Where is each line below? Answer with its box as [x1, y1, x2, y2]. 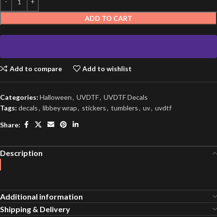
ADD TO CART [85, 14, 132, 23]
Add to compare [9, 64, 62, 73]
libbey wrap [43, 104, 77, 112]
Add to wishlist [82, 64, 132, 73]
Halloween [40, 93, 72, 102]
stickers [82, 104, 106, 112]
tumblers [111, 104, 138, 112]
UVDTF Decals [104, 93, 148, 102]
